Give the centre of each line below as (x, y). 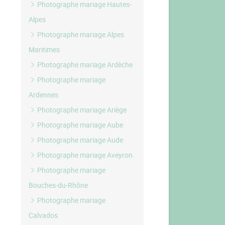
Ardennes (44, 95)
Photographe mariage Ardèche (84, 65)
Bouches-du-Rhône (59, 185)
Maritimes (44, 49)
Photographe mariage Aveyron (84, 155)
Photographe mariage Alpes (80, 34)
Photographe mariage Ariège (81, 110)
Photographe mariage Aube (80, 125)
